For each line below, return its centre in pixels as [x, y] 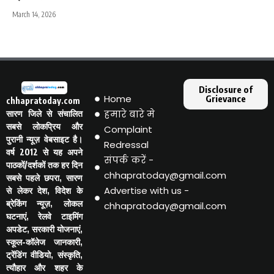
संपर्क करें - [128, 160]
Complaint [128, 130]
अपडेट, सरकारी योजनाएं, [44, 229]
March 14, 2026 [34, 15]
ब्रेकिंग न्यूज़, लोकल [44, 204]
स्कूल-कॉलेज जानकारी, [44, 242]
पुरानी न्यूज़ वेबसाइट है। [44, 139]
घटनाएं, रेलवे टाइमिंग [44, 217]
